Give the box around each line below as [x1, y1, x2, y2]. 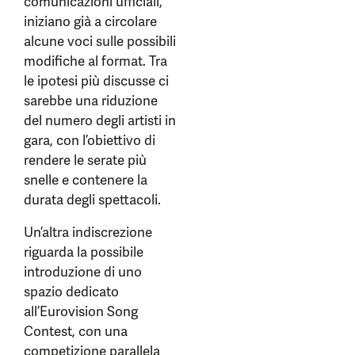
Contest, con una [24, 323, 128, 340]
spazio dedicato [24, 283, 119, 300]
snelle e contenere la [24, 171, 147, 189]
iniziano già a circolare [24, 13, 157, 30]
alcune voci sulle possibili [24, 32, 176, 50]
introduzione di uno [24, 263, 142, 281]
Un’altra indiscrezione [24, 223, 152, 241]
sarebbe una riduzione [24, 92, 158, 109]
